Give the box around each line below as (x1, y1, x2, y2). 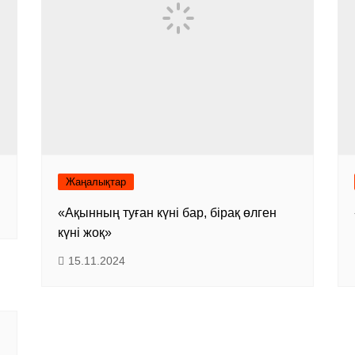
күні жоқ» (58, 226, 113, 240)
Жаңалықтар (66, 176, 127, 189)
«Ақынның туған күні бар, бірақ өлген (58, 206, 277, 220)
